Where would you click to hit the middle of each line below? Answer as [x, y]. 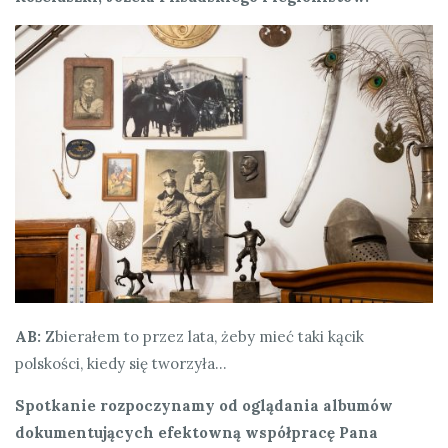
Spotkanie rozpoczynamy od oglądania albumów [204, 406]
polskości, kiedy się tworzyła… [121, 364]
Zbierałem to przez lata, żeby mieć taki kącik [202, 337]
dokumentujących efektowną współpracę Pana [196, 433]
